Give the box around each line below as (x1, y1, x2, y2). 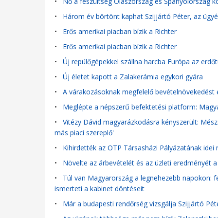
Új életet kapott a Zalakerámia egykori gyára (63, 72, 203, 81)
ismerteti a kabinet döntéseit (54, 184, 145, 194)
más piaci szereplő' (54, 128, 114, 138)
